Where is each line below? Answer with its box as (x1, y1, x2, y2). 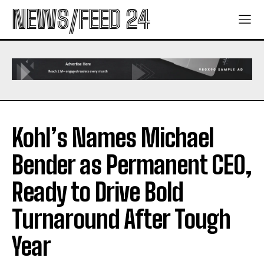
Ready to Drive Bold (12, 177, 183, 207)
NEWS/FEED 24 (12, 5, 150, 34)
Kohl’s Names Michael (12, 123, 214, 153)
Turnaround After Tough (12, 204, 230, 235)
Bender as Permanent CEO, (12, 150, 252, 180)
